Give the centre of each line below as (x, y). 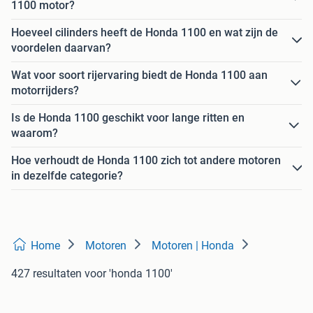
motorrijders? (45, 91)
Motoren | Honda (193, 246)
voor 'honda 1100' (129, 274)
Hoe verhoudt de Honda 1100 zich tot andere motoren (146, 161)
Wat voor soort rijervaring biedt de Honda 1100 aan (139, 75)
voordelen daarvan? (61, 48)
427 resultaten (46, 274)
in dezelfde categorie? (67, 176)
